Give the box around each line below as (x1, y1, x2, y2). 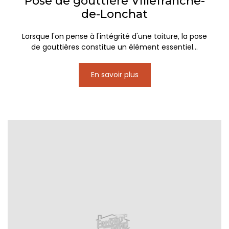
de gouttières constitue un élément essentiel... (31, 42, 198, 53)
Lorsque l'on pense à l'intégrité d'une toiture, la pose (22, 31, 207, 42)
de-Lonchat (81, 7, 148, 21)
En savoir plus (90, 70, 139, 80)
